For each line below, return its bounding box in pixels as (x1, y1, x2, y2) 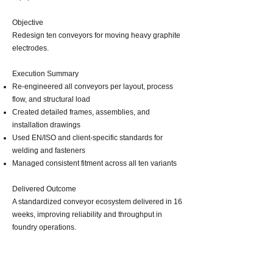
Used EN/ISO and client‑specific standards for (12, 133, 163, 142)
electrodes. (12, 44, 49, 52)
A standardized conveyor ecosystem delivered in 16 (12, 197, 182, 206)
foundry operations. (12, 223, 76, 232)
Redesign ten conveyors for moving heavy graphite (12, 31, 180, 40)
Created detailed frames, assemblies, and (12, 108, 150, 116)
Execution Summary (12, 69, 79, 78)
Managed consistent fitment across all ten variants (12, 159, 177, 168)
